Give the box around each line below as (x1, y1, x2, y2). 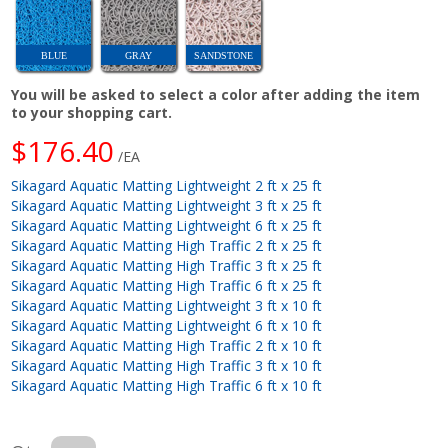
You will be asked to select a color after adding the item (11, 84, 421, 104)
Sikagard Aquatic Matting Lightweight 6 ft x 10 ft (11, 315, 323, 335)
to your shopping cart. (11, 102, 173, 122)
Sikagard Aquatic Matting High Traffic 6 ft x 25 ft (11, 275, 323, 295)
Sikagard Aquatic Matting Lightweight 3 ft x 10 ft (11, 295, 323, 315)
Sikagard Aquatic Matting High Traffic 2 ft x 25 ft (11, 235, 323, 255)
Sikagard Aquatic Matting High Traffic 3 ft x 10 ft (11, 355, 323, 375)
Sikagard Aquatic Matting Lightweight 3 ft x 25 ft (11, 195, 323, 215)
